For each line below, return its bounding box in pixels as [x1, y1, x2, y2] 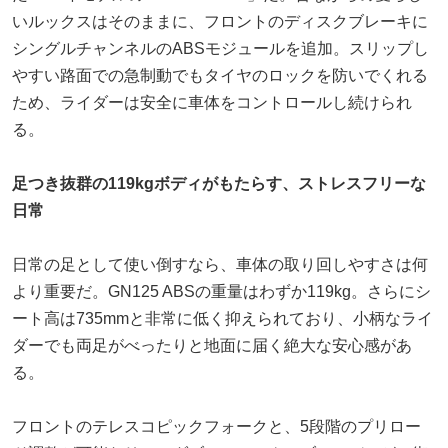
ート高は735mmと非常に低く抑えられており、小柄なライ [12, 309, 433, 327]
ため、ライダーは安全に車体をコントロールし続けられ [12, 93, 412, 111]
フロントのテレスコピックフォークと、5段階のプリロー [12, 417, 421, 435]
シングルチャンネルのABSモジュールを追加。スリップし [12, 39, 429, 57]
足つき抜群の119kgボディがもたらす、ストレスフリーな [12, 174, 426, 192]
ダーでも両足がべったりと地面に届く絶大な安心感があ [12, 336, 412, 354]
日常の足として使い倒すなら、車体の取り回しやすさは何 [12, 255, 428, 273]
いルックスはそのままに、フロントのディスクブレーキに [12, 12, 428, 30]
